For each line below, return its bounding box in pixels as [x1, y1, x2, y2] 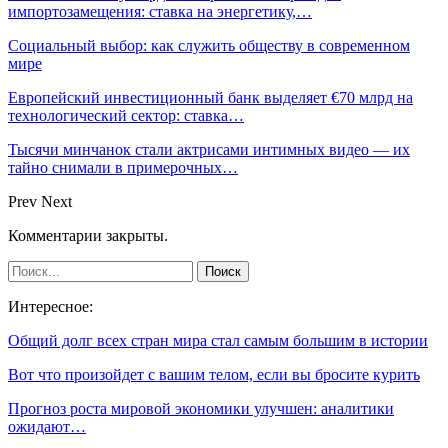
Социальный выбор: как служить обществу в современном [8, 36, 410, 54]
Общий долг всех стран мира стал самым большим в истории [8, 331, 428, 349]
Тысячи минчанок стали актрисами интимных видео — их [8, 140, 410, 158]
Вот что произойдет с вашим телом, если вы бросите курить [8, 365, 420, 383]
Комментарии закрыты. [8, 226, 168, 244]
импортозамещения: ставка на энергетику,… [8, 2, 312, 20]
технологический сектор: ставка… [8, 106, 244, 124]
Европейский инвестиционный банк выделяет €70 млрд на [8, 88, 413, 106]
